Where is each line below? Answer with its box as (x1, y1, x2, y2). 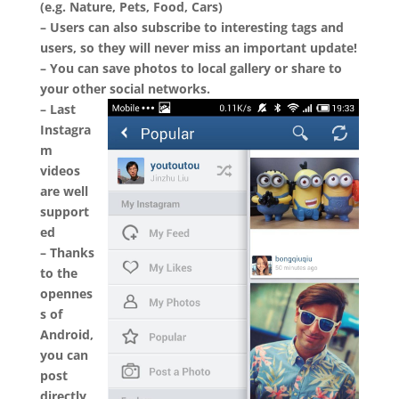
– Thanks (39, 244, 94, 262)
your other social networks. (39, 80, 210, 98)
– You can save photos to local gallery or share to (39, 60, 342, 77)
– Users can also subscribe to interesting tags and (39, 19, 344, 37)
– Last (39, 101, 76, 118)
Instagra (39, 121, 91, 139)
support (39, 203, 89, 221)
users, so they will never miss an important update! (39, 39, 357, 57)
